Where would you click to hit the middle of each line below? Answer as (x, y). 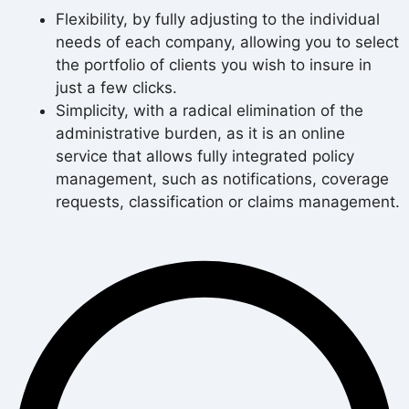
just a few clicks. (116, 87)
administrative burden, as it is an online (200, 133)
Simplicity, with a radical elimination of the (210, 110)
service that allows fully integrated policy (205, 156)
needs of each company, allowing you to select (227, 42)
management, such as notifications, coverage (222, 178)
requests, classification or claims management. (228, 201)
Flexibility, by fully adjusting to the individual (218, 19)
